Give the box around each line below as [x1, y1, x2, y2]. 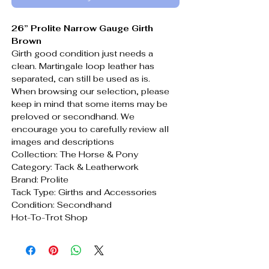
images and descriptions [11, 136, 114, 147]
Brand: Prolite [11, 174, 68, 185]
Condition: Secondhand [11, 199, 112, 210]
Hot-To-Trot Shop [11, 211, 88, 223]
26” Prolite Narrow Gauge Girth [11, 22, 153, 34]
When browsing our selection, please [11, 85, 169, 97]
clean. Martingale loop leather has [11, 60, 154, 71]
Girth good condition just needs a [11, 47, 153, 59]
